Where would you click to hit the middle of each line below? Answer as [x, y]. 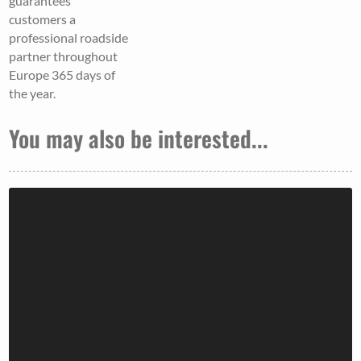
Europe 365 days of [62, 75]
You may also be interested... [139, 139]
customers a [43, 19]
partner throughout [64, 56]
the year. [33, 93]
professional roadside [69, 38]
